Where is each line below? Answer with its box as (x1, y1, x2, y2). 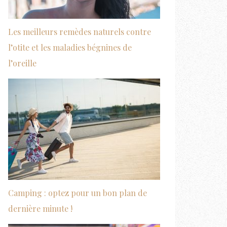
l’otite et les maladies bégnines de (8, 42, 132, 53)
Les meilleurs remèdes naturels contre (8, 26, 151, 37)
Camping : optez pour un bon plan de (8, 187, 147, 198)
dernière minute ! (8, 203, 72, 214)
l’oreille (8, 58, 36, 68)
